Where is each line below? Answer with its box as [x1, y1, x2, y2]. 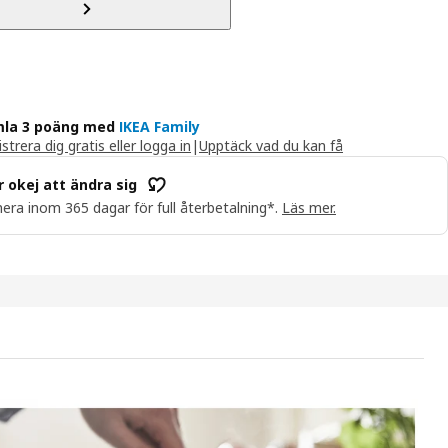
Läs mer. [282, 197, 336, 217]
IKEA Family [119, 116, 200, 136]
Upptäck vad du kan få [199, 135, 343, 155]
